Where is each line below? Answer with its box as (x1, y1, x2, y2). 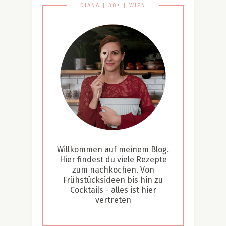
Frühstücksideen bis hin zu (63, 175, 163, 185)
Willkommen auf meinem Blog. (57, 144, 169, 154)
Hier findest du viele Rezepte (59, 154, 167, 164)
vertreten (95, 195, 131, 205)
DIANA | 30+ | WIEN (80, 2, 146, 9)
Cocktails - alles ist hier (70, 185, 156, 195)
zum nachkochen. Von (72, 164, 154, 175)
